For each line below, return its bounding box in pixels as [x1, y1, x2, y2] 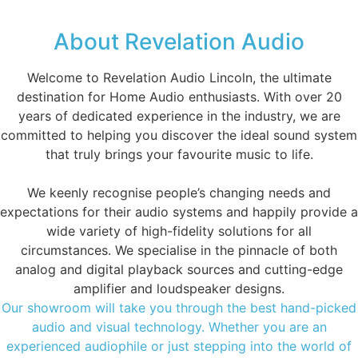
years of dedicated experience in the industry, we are [18, 107, 340, 124]
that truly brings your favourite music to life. [45, 145, 313, 162]
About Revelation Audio [54, 27, 304, 55]
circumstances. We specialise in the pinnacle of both [21, 241, 337, 258]
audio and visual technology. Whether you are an [31, 318, 327, 335]
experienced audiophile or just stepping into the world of [6, 337, 352, 354]
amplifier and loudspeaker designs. [74, 280, 284, 296]
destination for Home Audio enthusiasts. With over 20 [16, 88, 342, 105]
